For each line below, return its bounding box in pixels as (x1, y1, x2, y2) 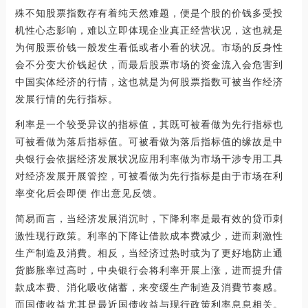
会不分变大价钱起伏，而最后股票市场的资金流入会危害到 (14, 59, 283, 71)
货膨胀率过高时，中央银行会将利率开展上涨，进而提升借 (14, 265, 283, 276)
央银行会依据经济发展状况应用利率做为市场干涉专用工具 (14, 153, 283, 165)
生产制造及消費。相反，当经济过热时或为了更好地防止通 (14, 247, 283, 259)
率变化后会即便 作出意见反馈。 (14, 188, 163, 199)
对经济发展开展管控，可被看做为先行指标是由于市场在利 (14, 170, 283, 182)
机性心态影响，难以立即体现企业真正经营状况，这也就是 (14, 25, 283, 36)
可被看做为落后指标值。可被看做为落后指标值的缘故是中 (14, 136, 283, 148)
